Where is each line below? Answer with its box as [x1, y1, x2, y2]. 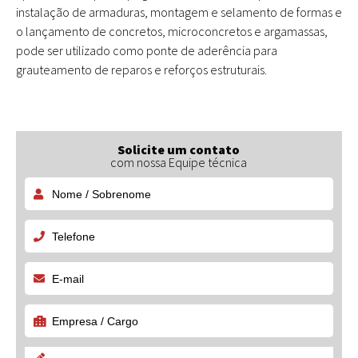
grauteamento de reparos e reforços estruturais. [16, 62, 267, 78]
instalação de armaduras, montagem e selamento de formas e [16, 4, 342, 20]
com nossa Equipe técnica [110, 154, 248, 170]
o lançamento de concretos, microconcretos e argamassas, [16, 23, 328, 39]
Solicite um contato [117, 141, 241, 157]
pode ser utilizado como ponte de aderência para [16, 42, 277, 58]
